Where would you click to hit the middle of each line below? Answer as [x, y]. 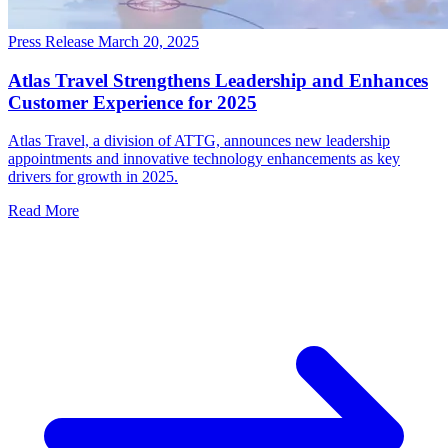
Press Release [53, 41]
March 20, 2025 [148, 41]
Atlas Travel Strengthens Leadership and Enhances [218, 80]
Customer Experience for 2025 [132, 102]
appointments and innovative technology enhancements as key [204, 159]
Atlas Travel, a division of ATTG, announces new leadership [199, 141]
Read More [43, 211]
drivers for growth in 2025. [93, 177]
